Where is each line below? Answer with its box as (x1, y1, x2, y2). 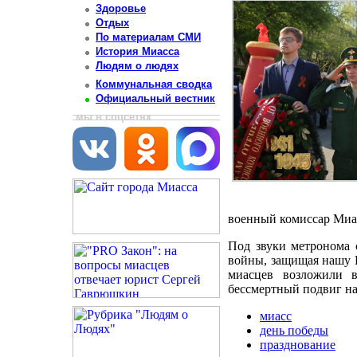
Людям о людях (96, 60, 178, 73)
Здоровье (96, 2, 146, 15)
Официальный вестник (96, 92, 215, 105)
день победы (260, 324, 328, 337)
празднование (260, 338, 335, 351)
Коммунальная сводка (96, 78, 212, 91)
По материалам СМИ (96, 31, 201, 44)
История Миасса (96, 45, 179, 58)
